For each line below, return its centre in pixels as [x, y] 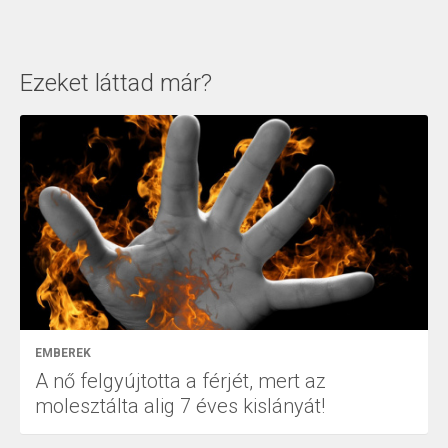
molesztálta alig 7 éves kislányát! [180, 405]
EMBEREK [63, 352]
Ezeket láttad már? [116, 83]
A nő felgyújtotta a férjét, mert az [180, 380]
